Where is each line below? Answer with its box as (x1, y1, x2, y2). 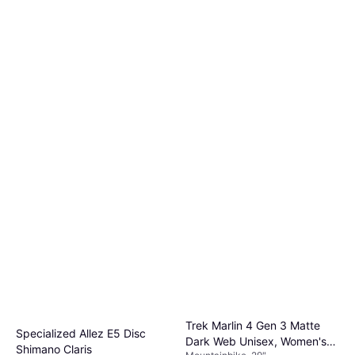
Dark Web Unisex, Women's (185, 334, 326, 348)
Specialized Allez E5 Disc (16, 326, 146, 341)
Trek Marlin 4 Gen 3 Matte (185, 318, 320, 332)
